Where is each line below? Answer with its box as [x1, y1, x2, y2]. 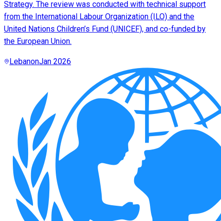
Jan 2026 [39, 57, 71, 67]
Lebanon [9, 57, 39, 67]
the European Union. [4, 37, 72, 46]
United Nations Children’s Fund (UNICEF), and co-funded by [4, 24, 206, 34]
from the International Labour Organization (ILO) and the [4, 12, 194, 22]
